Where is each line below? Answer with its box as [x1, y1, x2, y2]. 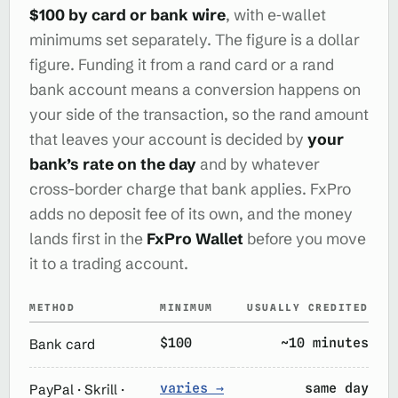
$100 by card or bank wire [29, 5, 226, 25]
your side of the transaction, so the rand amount [29, 105, 369, 124]
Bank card [29, 336, 95, 353]
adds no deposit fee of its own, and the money [29, 204, 353, 224]
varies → [160, 380, 224, 396]
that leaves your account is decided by [29, 130, 307, 149]
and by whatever [196, 155, 320, 174]
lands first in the [29, 229, 147, 249]
